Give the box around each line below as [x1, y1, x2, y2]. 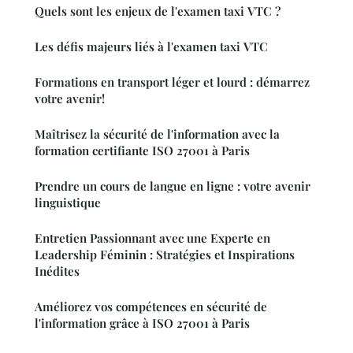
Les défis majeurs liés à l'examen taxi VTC [35, 38, 268, 54]
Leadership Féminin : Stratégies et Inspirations [35, 246, 295, 262]
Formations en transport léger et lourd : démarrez [35, 73, 310, 90]
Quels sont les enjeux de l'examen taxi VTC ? [35, 2, 281, 19]
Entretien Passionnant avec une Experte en [35, 229, 270, 246]
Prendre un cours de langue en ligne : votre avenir [35, 177, 310, 194]
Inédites [35, 262, 80, 279]
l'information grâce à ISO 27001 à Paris [35, 314, 250, 331]
